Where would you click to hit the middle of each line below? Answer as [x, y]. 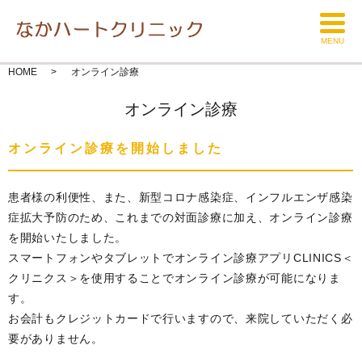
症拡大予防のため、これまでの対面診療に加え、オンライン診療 [181, 217]
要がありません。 [56, 339]
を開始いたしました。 [67, 238]
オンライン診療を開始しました [116, 148]
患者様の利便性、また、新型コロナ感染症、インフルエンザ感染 [181, 197]
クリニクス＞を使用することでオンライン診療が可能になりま [175, 278]
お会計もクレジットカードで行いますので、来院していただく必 [181, 318]
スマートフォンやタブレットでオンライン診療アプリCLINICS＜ [181, 258]
